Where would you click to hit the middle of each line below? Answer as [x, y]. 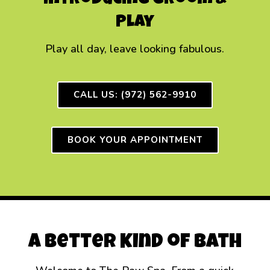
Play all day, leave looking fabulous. [135, 49]
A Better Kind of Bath [135, 243]
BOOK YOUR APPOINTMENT [135, 140]
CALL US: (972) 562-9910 [135, 95]
